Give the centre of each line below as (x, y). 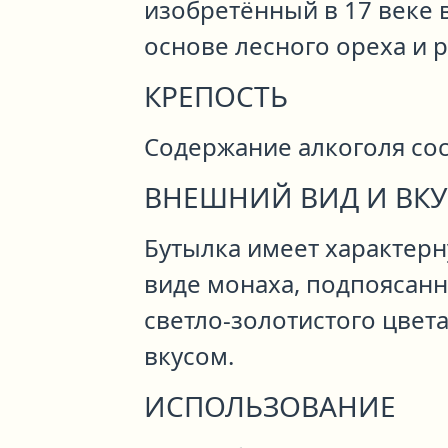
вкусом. (189, 355)
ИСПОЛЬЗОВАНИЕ (270, 406)
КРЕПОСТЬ (216, 96)
